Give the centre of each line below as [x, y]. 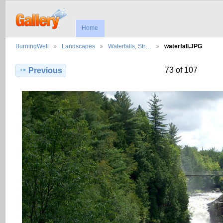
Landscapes [78, 46]
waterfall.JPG [183, 46]
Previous [46, 71]
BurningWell [32, 46]
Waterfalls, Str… [130, 46]
